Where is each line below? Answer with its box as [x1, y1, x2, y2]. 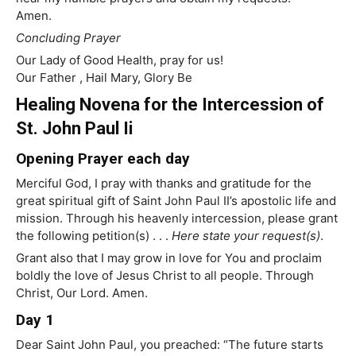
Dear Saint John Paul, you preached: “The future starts [16, 337, 323, 353]
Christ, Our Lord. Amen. [16, 285, 148, 301]
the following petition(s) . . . [16, 228, 172, 244]
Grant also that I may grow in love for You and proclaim [16, 250, 322, 266]
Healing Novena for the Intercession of [16, 95, 324, 115]
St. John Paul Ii [16, 118, 133, 139]
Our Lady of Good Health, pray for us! [16, 52, 223, 68]
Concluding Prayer [16, 30, 121, 46]
